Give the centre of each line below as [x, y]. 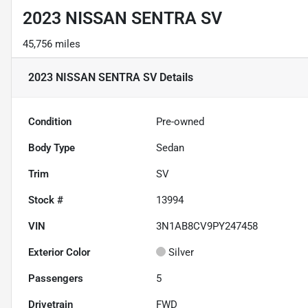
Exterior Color [59, 253]
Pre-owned [180, 122]
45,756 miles [52, 44]
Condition [50, 122]
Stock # [46, 200]
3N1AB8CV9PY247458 [207, 227]
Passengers [56, 279]
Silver [181, 253]
